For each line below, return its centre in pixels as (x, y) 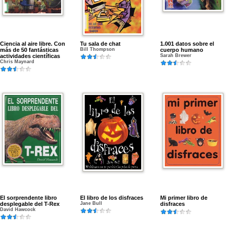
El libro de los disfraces (112, 198)
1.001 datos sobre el (187, 44)
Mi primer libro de (184, 198)
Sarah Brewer (176, 55)
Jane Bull (91, 203)
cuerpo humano (182, 50)
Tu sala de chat (100, 44)
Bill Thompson (98, 49)
